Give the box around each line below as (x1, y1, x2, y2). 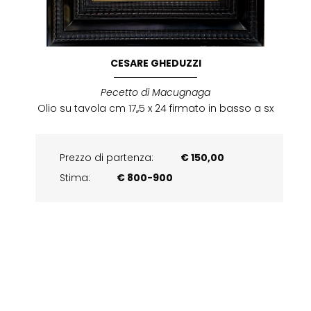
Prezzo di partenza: (59, 151, 156, 165)
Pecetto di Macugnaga (101, 85, 210, 100)
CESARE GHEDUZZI (110, 56, 201, 71)
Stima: (59, 171, 90, 185)
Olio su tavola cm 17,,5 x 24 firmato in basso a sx (37, 101, 274, 116)
